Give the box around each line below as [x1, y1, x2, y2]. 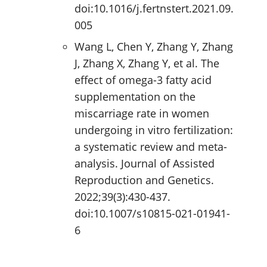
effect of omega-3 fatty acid [74, 72, 212, 87]
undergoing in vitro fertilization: [74, 122, 233, 137]
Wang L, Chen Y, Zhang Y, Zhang [74, 39, 233, 54]
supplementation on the [74, 89, 195, 104]
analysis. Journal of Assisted [74, 156, 215, 170]
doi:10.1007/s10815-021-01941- [74, 206, 230, 221]
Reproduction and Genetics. [74, 172, 214, 187]
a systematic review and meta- [74, 139, 227, 154]
